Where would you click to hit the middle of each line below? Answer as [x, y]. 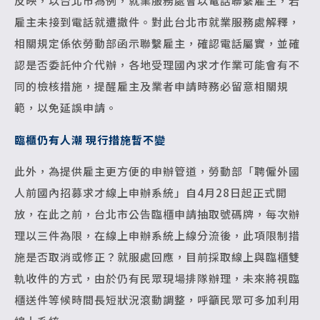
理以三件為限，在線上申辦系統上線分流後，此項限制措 [157, 235]
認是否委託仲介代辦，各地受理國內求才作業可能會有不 [157, 65]
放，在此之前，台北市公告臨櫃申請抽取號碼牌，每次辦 [157, 214]
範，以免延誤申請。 [66, 108]
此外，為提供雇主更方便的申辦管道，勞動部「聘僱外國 [157, 171]
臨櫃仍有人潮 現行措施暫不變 [90, 139]
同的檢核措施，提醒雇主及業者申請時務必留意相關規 [151, 86]
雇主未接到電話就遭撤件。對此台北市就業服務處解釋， [157, 22]
